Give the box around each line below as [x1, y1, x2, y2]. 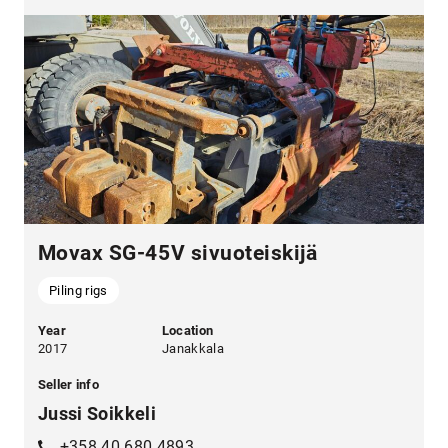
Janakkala [161, 341, 225, 357]
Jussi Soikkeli [37, 403, 156, 425]
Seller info [37, 377, 99, 393]
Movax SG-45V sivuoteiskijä [37, 240, 318, 265]
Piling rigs [49, 282, 108, 298]
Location [161, 323, 214, 339]
